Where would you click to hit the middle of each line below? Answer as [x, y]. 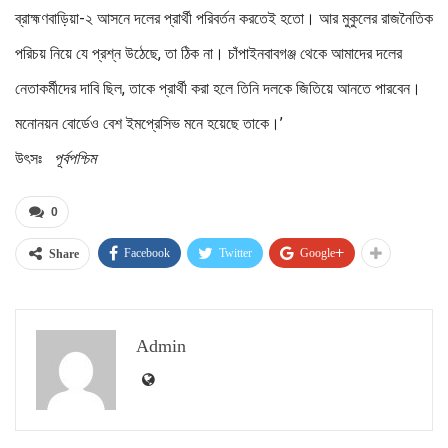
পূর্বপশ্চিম [75, 159]
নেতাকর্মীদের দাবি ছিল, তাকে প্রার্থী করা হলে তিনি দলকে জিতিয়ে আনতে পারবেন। [218, 89]
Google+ [322, 253]
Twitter [235, 253]
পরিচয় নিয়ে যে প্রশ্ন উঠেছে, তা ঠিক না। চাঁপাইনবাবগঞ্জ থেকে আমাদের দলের [208, 54]
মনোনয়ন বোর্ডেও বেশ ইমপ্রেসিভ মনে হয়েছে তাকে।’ [149, 124]
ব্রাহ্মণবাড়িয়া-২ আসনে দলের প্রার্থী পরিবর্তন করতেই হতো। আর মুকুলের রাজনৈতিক [224, 19]
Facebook [147, 253]
